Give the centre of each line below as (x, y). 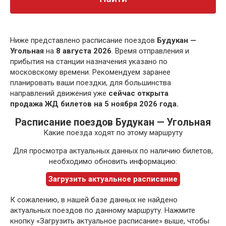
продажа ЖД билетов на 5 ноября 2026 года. (94, 104)
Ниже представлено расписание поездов (83, 41)
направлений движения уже (59, 94)
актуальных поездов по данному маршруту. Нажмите (103, 211)
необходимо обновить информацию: (113, 162)
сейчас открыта (138, 94)
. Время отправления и (150, 51)
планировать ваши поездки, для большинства (91, 83)
